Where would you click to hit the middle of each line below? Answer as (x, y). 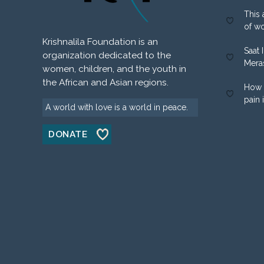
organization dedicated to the (107, 55)
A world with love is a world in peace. (117, 107)
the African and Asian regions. (105, 82)
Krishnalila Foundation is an (100, 42)
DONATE (68, 134)
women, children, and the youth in (114, 69)
